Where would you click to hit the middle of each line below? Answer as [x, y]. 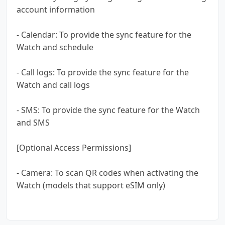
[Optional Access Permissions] [74, 147]
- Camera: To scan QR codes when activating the [107, 173]
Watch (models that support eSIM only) [91, 185]
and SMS [33, 122]
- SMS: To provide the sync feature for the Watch [108, 110]
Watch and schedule [55, 47]
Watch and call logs [53, 85]
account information [56, 9]
